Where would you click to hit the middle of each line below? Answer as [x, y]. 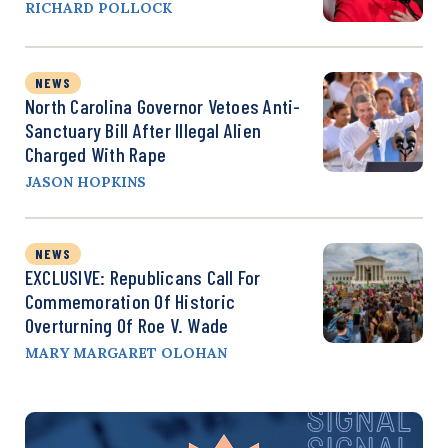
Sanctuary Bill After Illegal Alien [143, 129]
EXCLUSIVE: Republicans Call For [143, 276]
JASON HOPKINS [85, 181]
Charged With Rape [96, 153]
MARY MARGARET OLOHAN [126, 352]
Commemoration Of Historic [130, 300]
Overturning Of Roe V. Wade [127, 324]
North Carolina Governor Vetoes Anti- [163, 105]
